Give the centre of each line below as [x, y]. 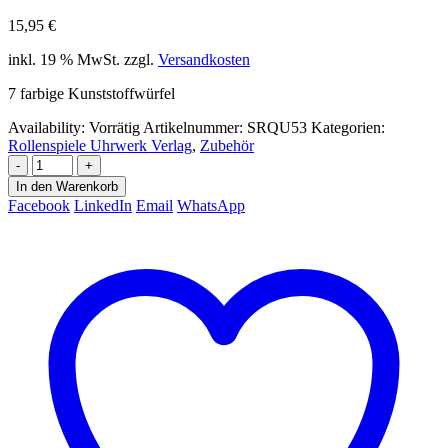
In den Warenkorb [67, 186]
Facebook [39, 205]
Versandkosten [204, 59]
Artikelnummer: [195, 127]
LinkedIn [103, 205]
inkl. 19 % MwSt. [64, 59]
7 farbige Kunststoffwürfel [91, 93]
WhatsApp [211, 205]
